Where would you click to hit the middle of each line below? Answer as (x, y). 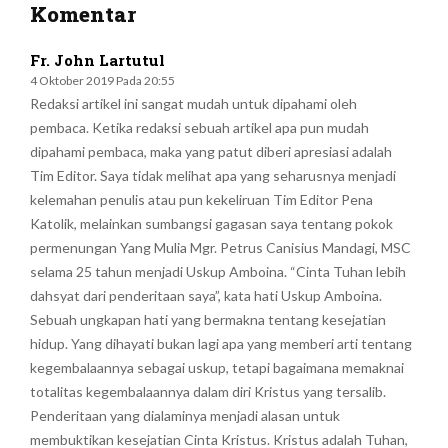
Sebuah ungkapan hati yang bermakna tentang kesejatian (208, 320)
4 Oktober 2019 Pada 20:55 (102, 81)
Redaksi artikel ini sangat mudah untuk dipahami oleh (193, 104)
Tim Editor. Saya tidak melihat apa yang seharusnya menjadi (213, 176)
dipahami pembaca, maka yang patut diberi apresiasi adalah (211, 152)
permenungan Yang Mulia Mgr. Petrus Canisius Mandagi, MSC (220, 248)
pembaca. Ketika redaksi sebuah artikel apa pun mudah (199, 128)
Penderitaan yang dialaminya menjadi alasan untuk (185, 416)
